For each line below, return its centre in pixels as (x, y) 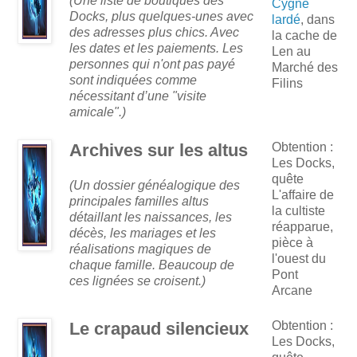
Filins (287, 84)
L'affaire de (303, 195)
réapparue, (302, 227)
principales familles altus (139, 202)
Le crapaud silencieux (159, 329)
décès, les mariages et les (143, 233)
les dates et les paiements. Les (156, 49)
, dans (318, 20)
